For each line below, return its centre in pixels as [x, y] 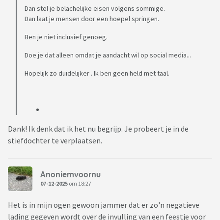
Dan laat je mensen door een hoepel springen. [92, 19]
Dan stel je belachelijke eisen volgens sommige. [95, 9]
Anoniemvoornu [70, 174]
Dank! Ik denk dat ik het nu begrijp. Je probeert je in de [98, 129]
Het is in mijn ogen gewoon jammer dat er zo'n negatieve [104, 205]
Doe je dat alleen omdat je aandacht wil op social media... [108, 55]
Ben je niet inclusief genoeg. [66, 37]
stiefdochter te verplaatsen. [55, 141]
